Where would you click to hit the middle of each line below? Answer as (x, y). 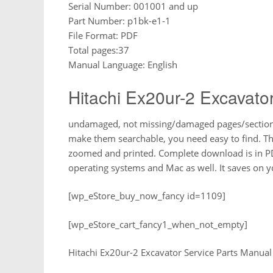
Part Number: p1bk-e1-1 (119, 20)
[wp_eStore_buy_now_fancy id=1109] (147, 196)
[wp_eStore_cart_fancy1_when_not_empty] (158, 224)
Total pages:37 (99, 50)
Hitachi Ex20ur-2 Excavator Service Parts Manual (170, 253)
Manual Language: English (123, 64)
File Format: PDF (103, 35)
